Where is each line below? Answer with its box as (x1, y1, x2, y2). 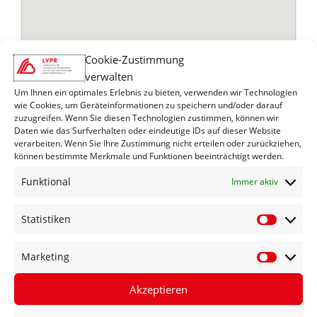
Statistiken (21, 212, 71, 226)
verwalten (85, 69, 133, 83)
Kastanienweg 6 (29, 181, 105, 195)
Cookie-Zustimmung (85, 52, 184, 67)
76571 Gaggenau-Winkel (29, 198, 149, 212)
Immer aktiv (231, 175, 278, 188)
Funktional (21, 175, 71, 188)
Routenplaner (21, 279, 90, 293)
